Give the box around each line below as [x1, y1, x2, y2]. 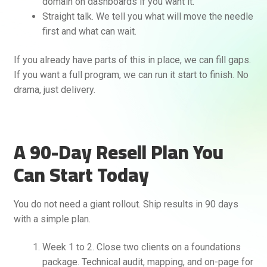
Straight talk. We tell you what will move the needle [42, 11, 253, 23]
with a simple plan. [13, 213, 91, 225]
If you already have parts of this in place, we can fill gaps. [13, 54, 251, 66]
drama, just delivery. [13, 84, 95, 96]
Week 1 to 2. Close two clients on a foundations [42, 241, 241, 253]
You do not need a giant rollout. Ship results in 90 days [13, 198, 238, 210]
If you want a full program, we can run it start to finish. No [13, 69, 249, 81]
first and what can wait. [42, 26, 136, 38]
